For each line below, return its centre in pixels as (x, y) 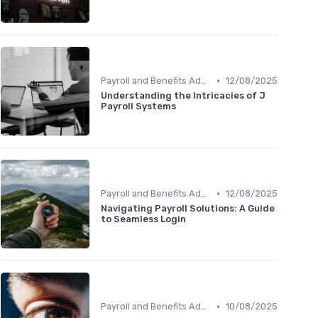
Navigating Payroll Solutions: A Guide (188, 209)
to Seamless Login (143, 219)
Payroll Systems (138, 106)
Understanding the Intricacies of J (183, 96)
